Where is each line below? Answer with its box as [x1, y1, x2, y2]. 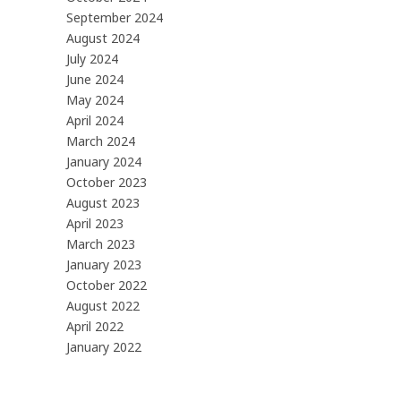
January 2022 [66, 337, 141, 355]
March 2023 [66, 235, 135, 252]
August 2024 [66, 29, 140, 47]
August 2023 [66, 193, 140, 211]
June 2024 [66, 70, 124, 88]
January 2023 [66, 255, 141, 273]
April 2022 [66, 317, 124, 335]
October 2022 [66, 276, 147, 294]
